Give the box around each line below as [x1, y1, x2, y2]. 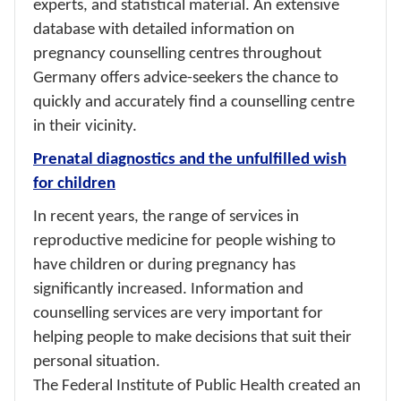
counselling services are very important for [33, 303, 323, 322]
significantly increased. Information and [33, 279, 303, 298]
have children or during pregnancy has [33, 255, 295, 274]
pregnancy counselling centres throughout [33, 44, 321, 63]
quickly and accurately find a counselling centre [33, 92, 354, 111]
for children [33, 174, 115, 192]
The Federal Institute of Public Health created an [33, 376, 361, 395]
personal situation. [33, 352, 160, 371]
